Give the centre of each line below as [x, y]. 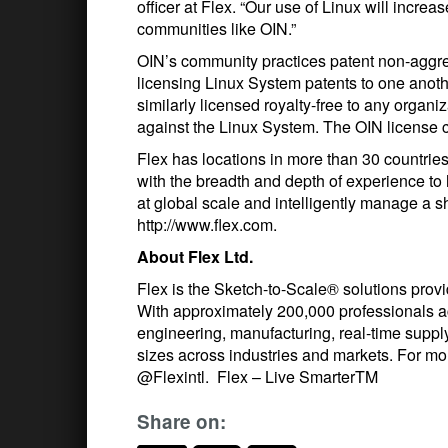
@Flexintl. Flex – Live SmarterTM [257, 376]
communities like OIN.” [216, 28]
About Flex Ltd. [195, 256]
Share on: [181, 421]
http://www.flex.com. [207, 224]
